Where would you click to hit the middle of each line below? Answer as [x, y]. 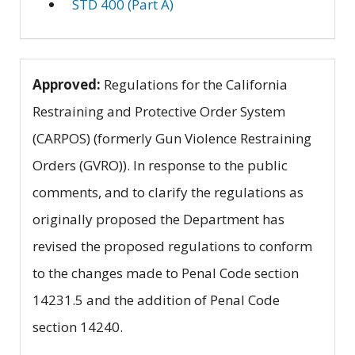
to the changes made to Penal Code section [166, 273]
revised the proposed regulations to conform [172, 246]
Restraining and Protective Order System [159, 112]
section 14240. [78, 327]
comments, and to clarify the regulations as [168, 193]
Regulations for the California [194, 85]
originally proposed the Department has [158, 219]
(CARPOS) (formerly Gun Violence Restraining [172, 139]
